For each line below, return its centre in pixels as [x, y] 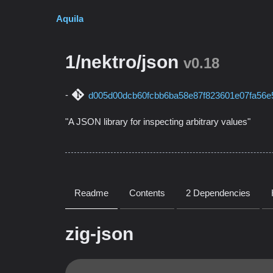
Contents [147, 193]
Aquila [70, 19]
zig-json [99, 234]
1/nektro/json [122, 62]
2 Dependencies [218, 193]
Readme [91, 193]
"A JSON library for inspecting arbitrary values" [158, 122]
